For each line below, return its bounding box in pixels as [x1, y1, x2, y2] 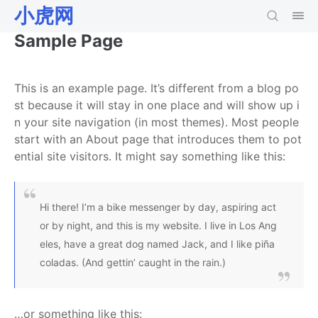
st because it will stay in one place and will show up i [14, 98, 300, 112]
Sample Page [14, 31, 123, 51]
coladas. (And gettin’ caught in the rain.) [40, 256, 226, 268]
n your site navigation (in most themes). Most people [14, 115, 299, 129]
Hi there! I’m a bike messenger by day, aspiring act [40, 201, 276, 213]
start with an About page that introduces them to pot [14, 132, 302, 146]
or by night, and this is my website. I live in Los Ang [40, 219, 277, 231]
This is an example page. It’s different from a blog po [14, 81, 299, 95]
